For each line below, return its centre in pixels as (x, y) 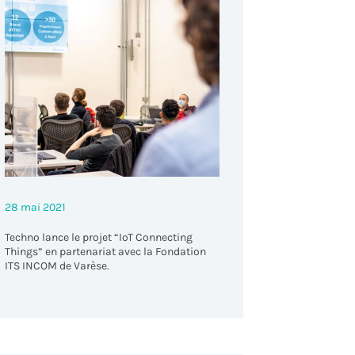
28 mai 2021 (35, 207)
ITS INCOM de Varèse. (57, 265)
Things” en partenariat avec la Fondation (105, 251)
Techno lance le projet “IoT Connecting (98, 237)
